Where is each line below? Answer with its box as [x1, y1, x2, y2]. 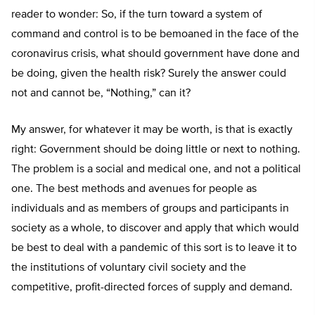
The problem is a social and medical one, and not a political [11, 164, 301, 176]
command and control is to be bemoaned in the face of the [11, 29, 299, 41]
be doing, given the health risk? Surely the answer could [11, 68, 286, 80]
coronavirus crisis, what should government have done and [11, 49, 300, 60]
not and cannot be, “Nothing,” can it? [11, 88, 193, 100]
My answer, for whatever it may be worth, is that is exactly [11, 124, 292, 136]
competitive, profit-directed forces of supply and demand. [11, 282, 295, 294]
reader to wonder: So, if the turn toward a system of [11, 9, 262, 21]
